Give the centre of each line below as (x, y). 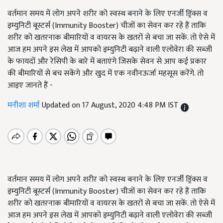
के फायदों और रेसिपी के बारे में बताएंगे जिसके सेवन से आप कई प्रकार (107, 61)
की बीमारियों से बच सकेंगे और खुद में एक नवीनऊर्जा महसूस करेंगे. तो (106, 73)
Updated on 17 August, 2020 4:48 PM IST (111, 105)
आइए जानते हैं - (30, 85)
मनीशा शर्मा (25, 105)
